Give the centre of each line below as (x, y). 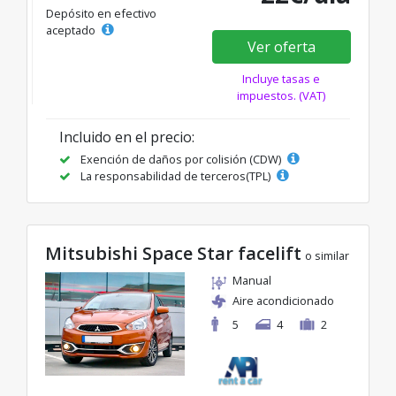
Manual (252, 281)
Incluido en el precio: (127, 137)
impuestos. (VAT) (282, 96)
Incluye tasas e (282, 79)
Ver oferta (281, 47)
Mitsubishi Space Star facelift (173, 254)
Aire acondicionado (283, 301)
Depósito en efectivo (101, 14)
